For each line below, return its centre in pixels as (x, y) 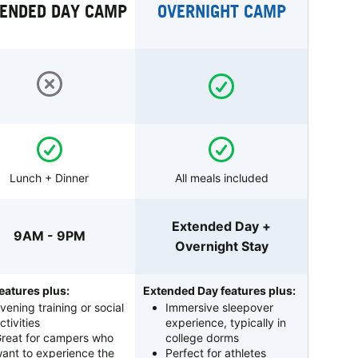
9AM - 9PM (49, 236)
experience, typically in (226, 322)
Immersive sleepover (220, 307)
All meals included (221, 177)
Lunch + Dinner (50, 177)
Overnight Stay (221, 246)
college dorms (203, 337)
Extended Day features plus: (220, 290)
